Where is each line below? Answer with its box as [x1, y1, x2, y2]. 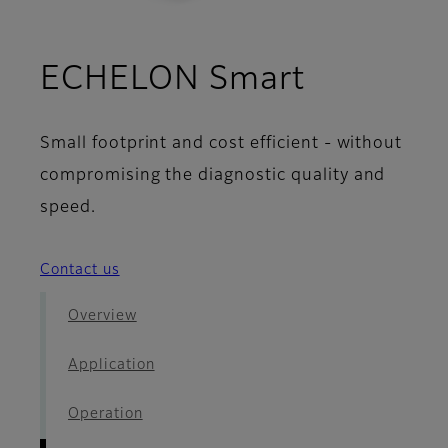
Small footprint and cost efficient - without [40, 136, 403, 153]
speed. [40, 200, 96, 217]
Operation [68, 407, 143, 422]
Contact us [40, 263, 120, 278]
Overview [68, 309, 137, 324]
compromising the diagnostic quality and [40, 168, 386, 185]
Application [68, 358, 155, 373]
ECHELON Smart [40, 64, 305, 97]
